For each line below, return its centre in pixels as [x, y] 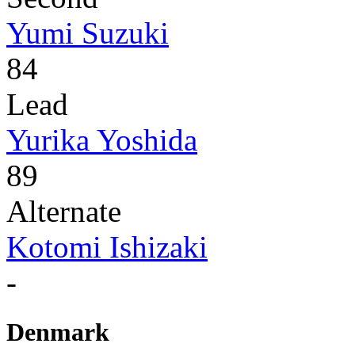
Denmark [58, 332]
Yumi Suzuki [88, 33]
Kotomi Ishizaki [107, 247]
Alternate [64, 212]
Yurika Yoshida [102, 140]
